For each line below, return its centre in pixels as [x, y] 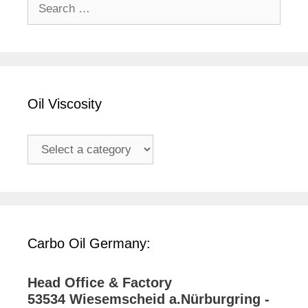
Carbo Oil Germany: [89, 244]
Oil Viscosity [65, 104]
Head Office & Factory [100, 283]
